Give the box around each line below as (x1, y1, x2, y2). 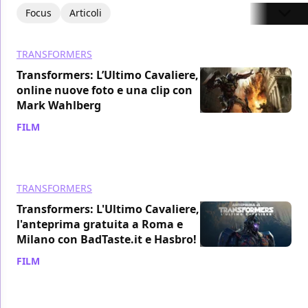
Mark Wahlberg (16, 97, 101, 113)
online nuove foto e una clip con (16, 82, 192, 98)
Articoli (69, 5, 102, 19)
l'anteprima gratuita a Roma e (16, 216, 183, 232)
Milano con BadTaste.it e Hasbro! (16, 231, 197, 247)
